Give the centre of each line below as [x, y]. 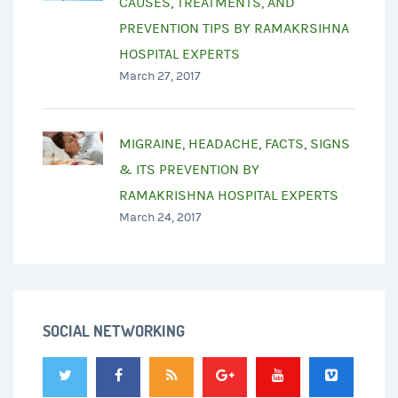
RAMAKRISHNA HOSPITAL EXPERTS [229, 195]
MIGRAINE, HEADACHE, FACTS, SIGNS [235, 143]
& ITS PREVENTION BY [189, 169]
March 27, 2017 [160, 76]
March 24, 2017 [160, 217]
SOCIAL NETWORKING [114, 330]
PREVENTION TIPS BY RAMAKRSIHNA [234, 28]
